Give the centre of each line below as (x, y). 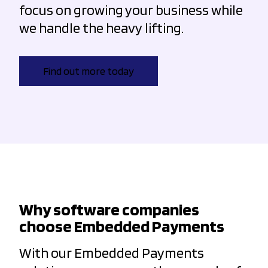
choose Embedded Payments (122, 226)
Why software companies (109, 209)
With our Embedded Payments (112, 252)
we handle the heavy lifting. (101, 28)
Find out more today (89, 71)
